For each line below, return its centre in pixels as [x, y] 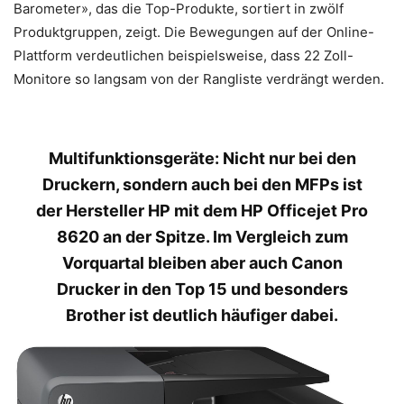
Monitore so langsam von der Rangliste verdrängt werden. [199, 79]
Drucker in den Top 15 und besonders [202, 289]
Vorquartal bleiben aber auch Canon [202, 263]
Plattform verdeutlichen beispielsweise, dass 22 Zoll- [184, 56]
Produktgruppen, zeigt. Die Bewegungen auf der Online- [194, 32]
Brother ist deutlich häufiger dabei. [202, 316]
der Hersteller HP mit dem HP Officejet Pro [202, 211]
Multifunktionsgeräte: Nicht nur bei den [202, 159]
